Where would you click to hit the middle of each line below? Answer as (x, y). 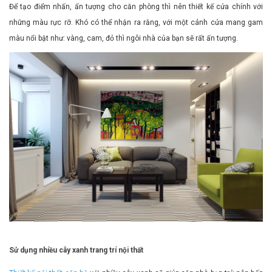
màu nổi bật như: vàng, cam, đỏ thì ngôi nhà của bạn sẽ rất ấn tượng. (124, 38)
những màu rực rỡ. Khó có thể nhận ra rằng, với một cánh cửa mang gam (136, 22)
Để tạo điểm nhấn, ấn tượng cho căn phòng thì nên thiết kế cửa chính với (136, 6)
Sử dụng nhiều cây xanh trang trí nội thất (76, 250)
